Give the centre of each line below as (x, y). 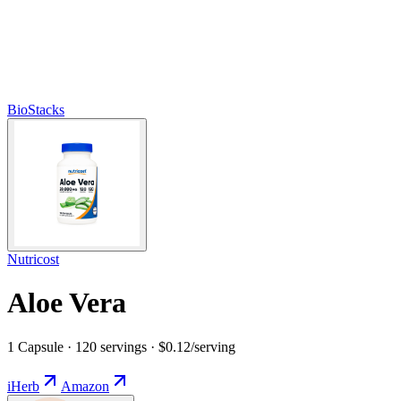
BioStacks (36, 109)
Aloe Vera (67, 303)
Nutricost (33, 259)
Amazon (85, 386)
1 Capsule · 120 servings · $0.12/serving (121, 346)
